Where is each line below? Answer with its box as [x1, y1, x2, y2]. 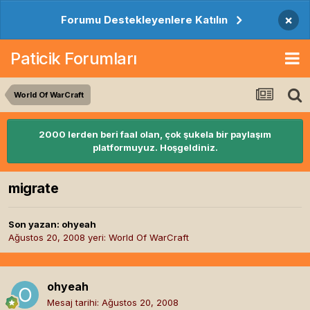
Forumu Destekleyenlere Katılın [61, 13, 228, 26]
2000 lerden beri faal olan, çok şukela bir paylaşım [39, 129, 271, 140]
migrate [8, 180, 59, 197]
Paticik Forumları [10, 48, 137, 69]
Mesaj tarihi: [47, 297, 102, 309]
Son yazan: [8, 219, 62, 230]
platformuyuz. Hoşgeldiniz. [92, 142, 218, 153]
